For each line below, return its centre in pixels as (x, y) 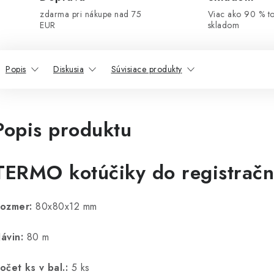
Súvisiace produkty (146, 69)
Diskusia (68, 69)
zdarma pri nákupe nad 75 (91, 14)
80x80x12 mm (66, 206)
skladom (224, 25)
